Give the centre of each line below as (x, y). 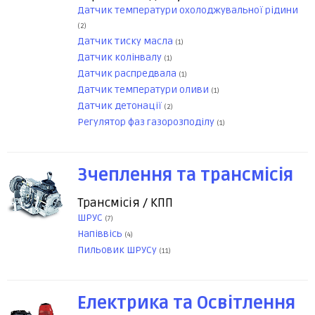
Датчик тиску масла (126, 41)
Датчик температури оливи (144, 90)
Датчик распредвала (128, 74)
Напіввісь (101, 234)
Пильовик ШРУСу (118, 250)
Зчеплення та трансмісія (185, 176)
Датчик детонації (121, 106)
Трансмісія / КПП (125, 203)
